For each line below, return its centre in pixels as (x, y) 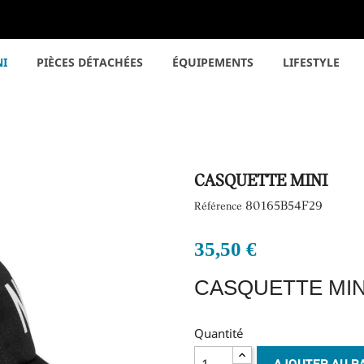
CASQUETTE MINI (261, 181)
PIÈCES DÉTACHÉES (90, 62)
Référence (218, 206)
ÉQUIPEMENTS (213, 62)
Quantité (219, 333)
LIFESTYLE (311, 62)
